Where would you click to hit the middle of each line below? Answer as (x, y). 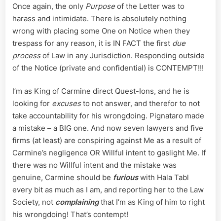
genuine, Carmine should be (63, 178)
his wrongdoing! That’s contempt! (70, 215)
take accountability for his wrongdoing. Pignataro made (108, 116)
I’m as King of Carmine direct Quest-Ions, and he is (101, 91)
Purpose (100, 6)
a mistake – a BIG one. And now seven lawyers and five (108, 128)
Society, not (34, 202)
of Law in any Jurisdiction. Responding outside (123, 55)
